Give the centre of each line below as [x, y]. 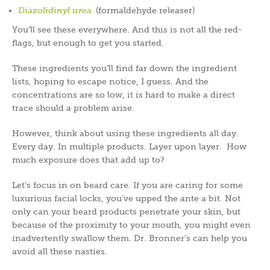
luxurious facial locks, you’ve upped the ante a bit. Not [126, 198]
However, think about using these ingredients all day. [125, 133]
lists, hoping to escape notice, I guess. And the [110, 81]
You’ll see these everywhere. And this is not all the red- [127, 29]
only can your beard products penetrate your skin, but [126, 211]
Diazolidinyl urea [55, 10]
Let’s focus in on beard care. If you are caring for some [127, 185]
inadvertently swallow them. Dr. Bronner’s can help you [130, 238]
